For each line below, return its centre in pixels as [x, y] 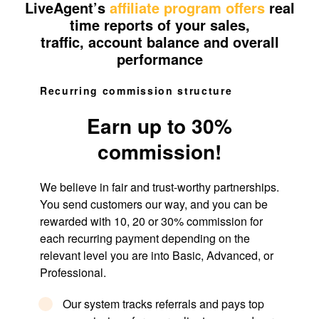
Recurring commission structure [136, 90]
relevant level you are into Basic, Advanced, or [157, 255]
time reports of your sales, [159, 24]
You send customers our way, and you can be [154, 204]
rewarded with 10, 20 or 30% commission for [151, 221]
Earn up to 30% [159, 125]
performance [159, 58]
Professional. [74, 272]
